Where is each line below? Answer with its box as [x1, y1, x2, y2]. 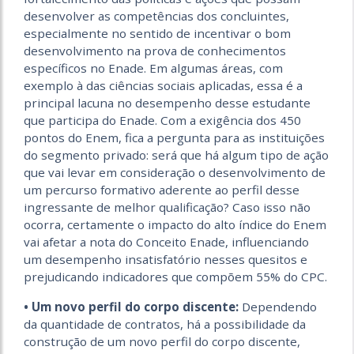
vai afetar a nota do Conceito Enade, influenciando [24, 234, 309, 250]
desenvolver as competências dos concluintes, [24, 8, 289, 24]
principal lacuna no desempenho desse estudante [24, 95, 311, 111]
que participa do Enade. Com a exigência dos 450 [24, 112, 301, 128]
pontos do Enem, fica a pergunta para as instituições [24, 130, 325, 145]
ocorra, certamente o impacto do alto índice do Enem [24, 217, 326, 232]
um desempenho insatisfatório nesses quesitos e [24, 251, 307, 267]
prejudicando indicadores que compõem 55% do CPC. [24, 269, 327, 284]
